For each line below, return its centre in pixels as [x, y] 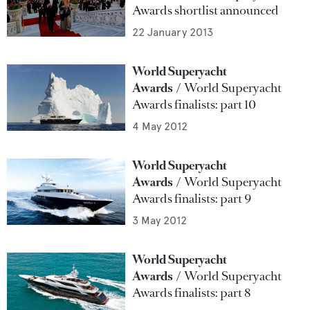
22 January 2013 [173, 32]
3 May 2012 [160, 220]
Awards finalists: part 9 [192, 199]
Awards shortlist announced [206, 10]
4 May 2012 [160, 126]
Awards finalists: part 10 [194, 104]
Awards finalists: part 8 [192, 293]
